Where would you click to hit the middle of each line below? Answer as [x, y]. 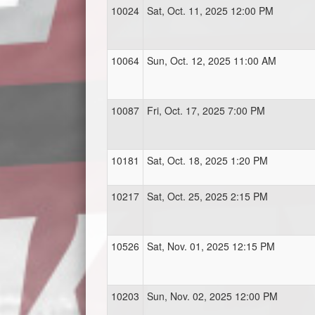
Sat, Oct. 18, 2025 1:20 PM [207, 161]
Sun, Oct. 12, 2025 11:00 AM [212, 61]
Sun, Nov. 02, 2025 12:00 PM [212, 296]
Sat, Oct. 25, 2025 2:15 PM [207, 197]
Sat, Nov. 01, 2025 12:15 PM [211, 246]
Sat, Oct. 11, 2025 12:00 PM [210, 11]
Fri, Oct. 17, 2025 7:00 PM [206, 111]
